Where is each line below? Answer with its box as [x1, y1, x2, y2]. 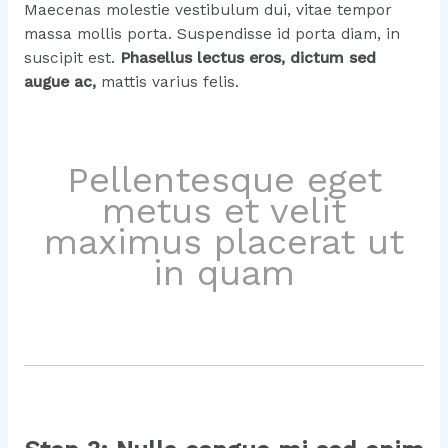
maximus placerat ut [44, 220, 404, 263]
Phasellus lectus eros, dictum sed [119, 48, 376, 67]
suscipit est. [23, 48, 120, 67]
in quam [153, 251, 295, 294]
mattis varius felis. [95, 72, 239, 91]
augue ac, [23, 72, 96, 91]
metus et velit [102, 189, 346, 232]
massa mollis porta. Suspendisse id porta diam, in [23, 24, 400, 43]
